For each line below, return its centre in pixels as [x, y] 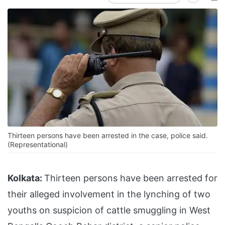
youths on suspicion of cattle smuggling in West [109, 210]
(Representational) [38, 145]
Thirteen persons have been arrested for [131, 178]
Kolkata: [25, 178]
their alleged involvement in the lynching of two [109, 194]
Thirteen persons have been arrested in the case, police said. [108, 136]
